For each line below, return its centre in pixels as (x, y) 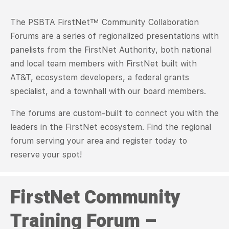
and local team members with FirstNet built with (104, 63)
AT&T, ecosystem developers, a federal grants (100, 77)
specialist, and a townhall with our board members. (108, 91)
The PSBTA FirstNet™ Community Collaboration (105, 22)
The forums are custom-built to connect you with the (114, 113)
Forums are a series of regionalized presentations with (114, 36)
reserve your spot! (46, 154)
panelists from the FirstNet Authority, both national (111, 50)
